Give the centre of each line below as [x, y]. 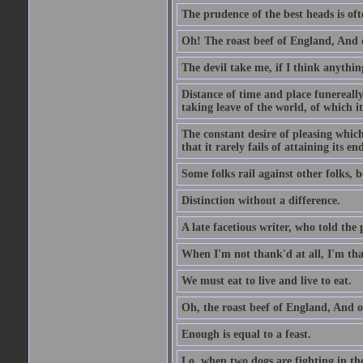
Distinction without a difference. [261, 201]
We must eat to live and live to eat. [266, 281]
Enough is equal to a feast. [246, 334]
